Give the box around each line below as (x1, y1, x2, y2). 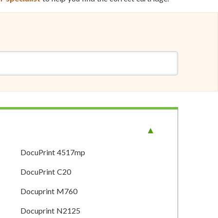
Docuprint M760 (20, 186, 78, 196)
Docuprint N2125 (20, 206, 81, 216)
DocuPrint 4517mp (20, 147, 86, 157)
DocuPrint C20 (20, 167, 72, 177)
